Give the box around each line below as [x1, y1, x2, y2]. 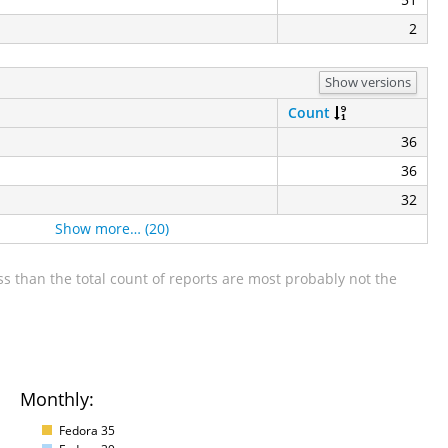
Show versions [325, 73, 411, 92]
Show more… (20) [55, 218, 169, 238]
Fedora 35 [59, 422, 115, 438]
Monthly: [20, 387, 94, 411]
